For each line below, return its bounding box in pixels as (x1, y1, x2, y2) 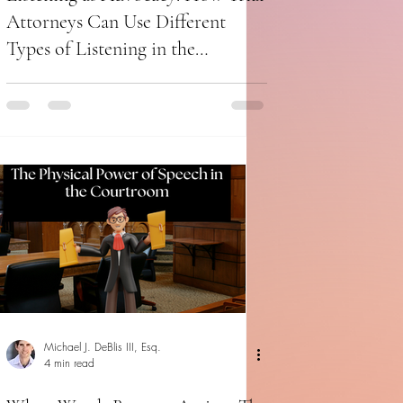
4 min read (44, 355, 94, 372)
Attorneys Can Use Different (6, 10, 226, 34)
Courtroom (6, 64, 95, 88)
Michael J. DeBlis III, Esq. (44, 339, 161, 355)
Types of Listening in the (6, 37, 195, 61)
